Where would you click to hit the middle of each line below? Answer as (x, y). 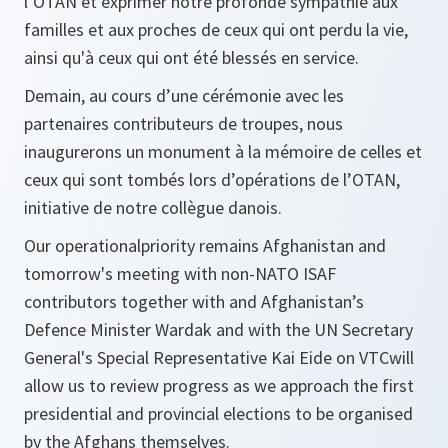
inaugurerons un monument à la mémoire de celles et (223, 151)
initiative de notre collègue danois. (153, 207)
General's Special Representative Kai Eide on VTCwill (219, 357)
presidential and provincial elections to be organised (218, 413)
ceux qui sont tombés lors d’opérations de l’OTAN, (212, 179)
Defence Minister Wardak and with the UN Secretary (218, 329)
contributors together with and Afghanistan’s (194, 301)
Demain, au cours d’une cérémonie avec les (184, 95)
